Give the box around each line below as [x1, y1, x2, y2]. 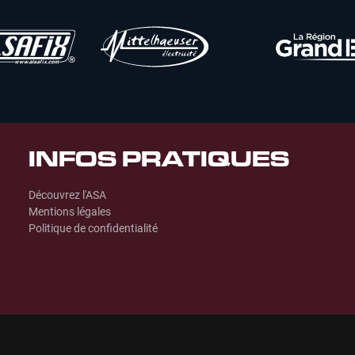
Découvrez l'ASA [28, 187, 106, 202]
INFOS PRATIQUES [28, 151, 289, 174]
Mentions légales [28, 204, 111, 219]
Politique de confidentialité [28, 220, 158, 235]
